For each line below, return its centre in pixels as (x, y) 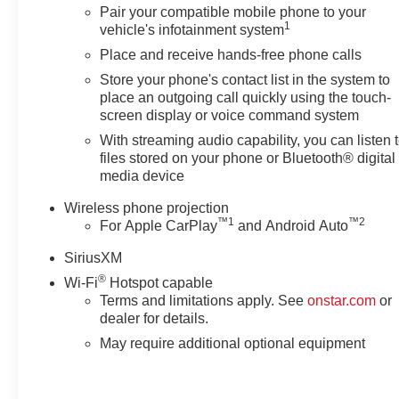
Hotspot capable (160, 282)
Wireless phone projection (147, 208)
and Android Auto (292, 225)
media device (142, 175)
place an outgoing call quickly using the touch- (246, 97)
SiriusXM (94, 257)
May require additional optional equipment (233, 343)
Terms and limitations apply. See (204, 300)
